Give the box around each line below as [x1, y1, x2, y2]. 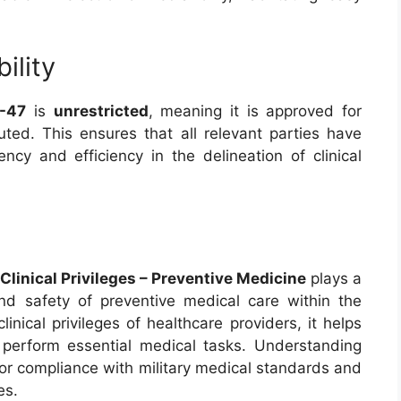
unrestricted [53, 101, 149, 120]
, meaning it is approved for [148, 101, 363, 120]
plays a [306, 269, 362, 287]
